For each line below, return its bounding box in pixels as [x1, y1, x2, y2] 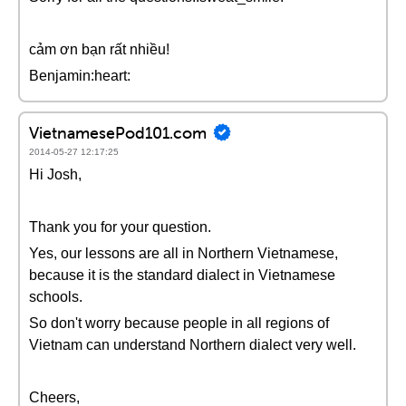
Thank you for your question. [29, 219, 211, 235]
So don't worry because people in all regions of [29, 315, 329, 331]
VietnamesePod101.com [29, 121, 207, 143]
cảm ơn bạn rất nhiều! [29, 42, 169, 57]
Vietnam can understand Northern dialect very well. [29, 337, 356, 353]
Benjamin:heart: [29, 68, 130, 83]
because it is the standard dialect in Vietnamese [29, 267, 335, 283]
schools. [29, 289, 82, 304]
